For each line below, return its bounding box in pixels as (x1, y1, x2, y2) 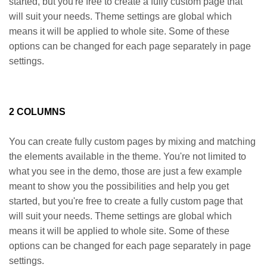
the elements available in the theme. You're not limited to (9, 151, 246, 162)
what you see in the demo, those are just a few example (9, 166, 242, 176)
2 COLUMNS (9, 107, 66, 117)
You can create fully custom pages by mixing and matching (9, 136, 256, 147)
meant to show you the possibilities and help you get (9, 181, 229, 191)
